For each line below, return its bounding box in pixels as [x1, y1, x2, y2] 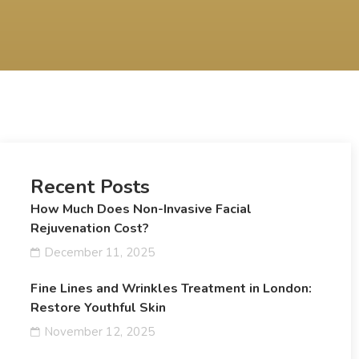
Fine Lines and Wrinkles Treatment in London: [30, 279, 312, 297]
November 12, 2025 [43, 323, 155, 340]
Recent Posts [30, 173, 150, 200]
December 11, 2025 [43, 244, 155, 260]
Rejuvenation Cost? [30, 219, 149, 237]
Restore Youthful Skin [30, 298, 166, 317]
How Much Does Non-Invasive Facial [30, 200, 252, 218]
